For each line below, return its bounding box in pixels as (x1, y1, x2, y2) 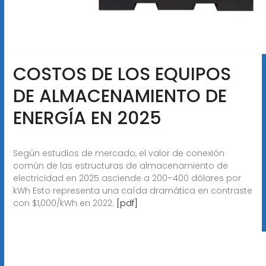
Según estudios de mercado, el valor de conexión (12, 147, 224, 159)
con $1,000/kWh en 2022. (12, 197, 116, 209)
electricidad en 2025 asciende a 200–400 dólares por (12, 172, 241, 184)
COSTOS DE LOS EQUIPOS (12, 61, 231, 87)
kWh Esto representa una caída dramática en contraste (12, 184, 252, 197)
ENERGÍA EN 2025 (12, 105, 161, 131)
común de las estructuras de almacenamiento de (12, 159, 228, 172)
